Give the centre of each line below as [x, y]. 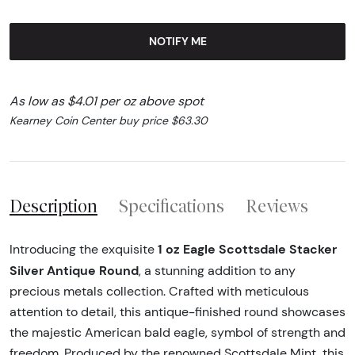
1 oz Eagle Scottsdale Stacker [247, 249]
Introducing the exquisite [84, 250]
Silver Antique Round [74, 271]
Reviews [277, 206]
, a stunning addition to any [217, 271]
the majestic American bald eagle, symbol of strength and [177, 333]
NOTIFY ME [177, 41]
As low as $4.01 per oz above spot [107, 101]
